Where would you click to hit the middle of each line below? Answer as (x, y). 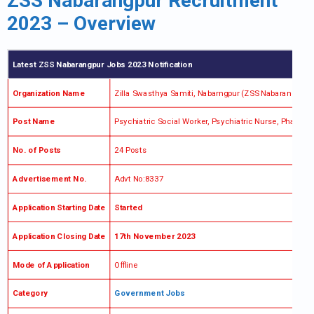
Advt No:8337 (139, 179)
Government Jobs (149, 294)
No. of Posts (36, 150)
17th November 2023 (155, 236)
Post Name (34, 122)
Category (30, 294)
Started (128, 207)
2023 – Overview (81, 24)
